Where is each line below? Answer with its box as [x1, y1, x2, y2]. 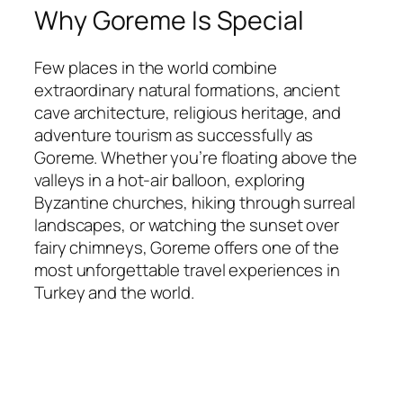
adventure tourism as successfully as [34, 123, 314, 148]
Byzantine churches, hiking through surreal [34, 191, 355, 215]
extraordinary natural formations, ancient [34, 78, 340, 103]
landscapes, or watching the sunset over [34, 213, 340, 237]
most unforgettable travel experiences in [34, 258, 340, 282]
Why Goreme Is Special [34, 3, 304, 39]
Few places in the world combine [34, 56, 277, 80]
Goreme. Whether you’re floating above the [34, 146, 357, 170]
